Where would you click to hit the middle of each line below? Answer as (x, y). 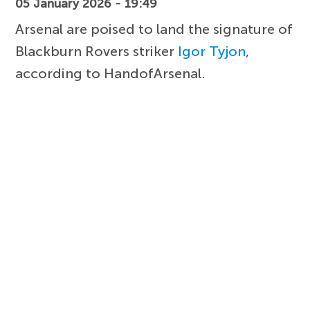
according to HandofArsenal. (111, 73)
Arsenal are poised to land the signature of (154, 29)
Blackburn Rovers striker (97, 51)
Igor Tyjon (212, 51)
